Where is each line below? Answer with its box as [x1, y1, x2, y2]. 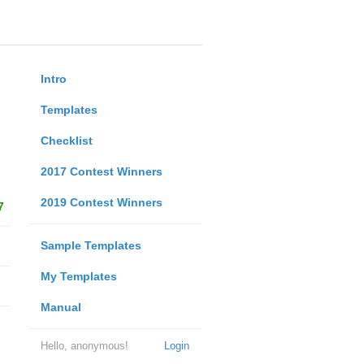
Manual [40, 301, 81, 314]
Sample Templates [40, 239, 141, 252]
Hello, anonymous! [40, 340, 128, 352]
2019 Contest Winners [40, 196, 162, 209]
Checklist [40, 134, 93, 147]
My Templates [40, 270, 117, 283]
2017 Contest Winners [40, 165, 162, 178]
